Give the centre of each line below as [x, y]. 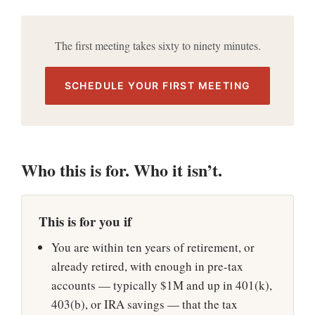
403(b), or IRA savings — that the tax [144, 304]
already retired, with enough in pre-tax [147, 266]
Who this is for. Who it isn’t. [122, 170]
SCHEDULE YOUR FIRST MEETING [157, 85]
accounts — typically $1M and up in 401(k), [162, 285]
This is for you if [85, 221]
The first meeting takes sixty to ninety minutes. [157, 45]
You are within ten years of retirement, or [153, 247]
